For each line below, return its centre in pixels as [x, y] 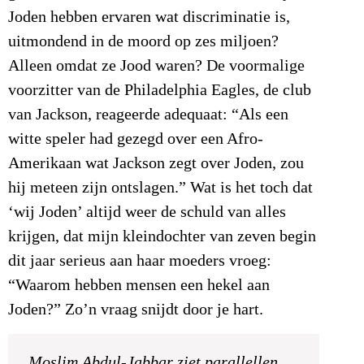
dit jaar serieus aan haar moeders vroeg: [140, 261]
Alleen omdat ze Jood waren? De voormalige [156, 66]
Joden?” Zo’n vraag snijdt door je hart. [136, 310]
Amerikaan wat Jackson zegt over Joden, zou [156, 164]
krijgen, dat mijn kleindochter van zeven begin [162, 237]
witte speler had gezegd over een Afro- [136, 139]
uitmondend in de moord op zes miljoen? [143, 42]
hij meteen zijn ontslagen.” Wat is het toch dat [160, 188]
